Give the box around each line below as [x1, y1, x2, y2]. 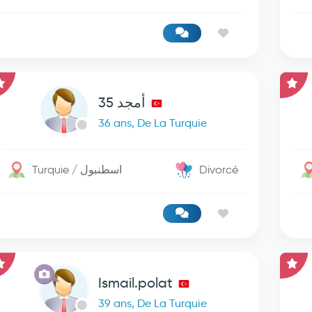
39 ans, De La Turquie [97, 297, 207, 310]
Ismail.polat [97, 274, 173, 291]
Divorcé [199, 163, 239, 176]
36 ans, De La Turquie [97, 116, 207, 130]
